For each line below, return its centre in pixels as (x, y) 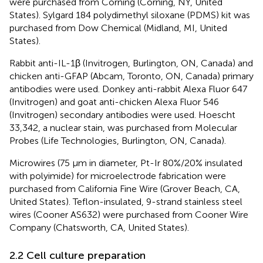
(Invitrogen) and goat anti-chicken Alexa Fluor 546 (114, 102)
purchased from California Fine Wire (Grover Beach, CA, (125, 188)
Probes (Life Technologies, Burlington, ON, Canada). (118, 140)
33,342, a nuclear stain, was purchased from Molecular (123, 127)
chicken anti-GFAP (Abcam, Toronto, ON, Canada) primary (131, 76)
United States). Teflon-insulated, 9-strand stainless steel (126, 201)
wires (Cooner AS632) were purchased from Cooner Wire (129, 214)
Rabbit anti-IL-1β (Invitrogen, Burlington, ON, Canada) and (131, 63)
